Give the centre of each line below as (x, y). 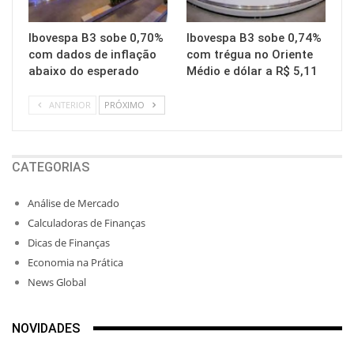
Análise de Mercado (73, 203)
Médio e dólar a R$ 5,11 (252, 72)
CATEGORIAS (51, 168)
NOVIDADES (46, 328)
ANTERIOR (68, 105)
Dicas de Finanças (69, 242)
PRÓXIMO (125, 105)
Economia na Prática (75, 262)
